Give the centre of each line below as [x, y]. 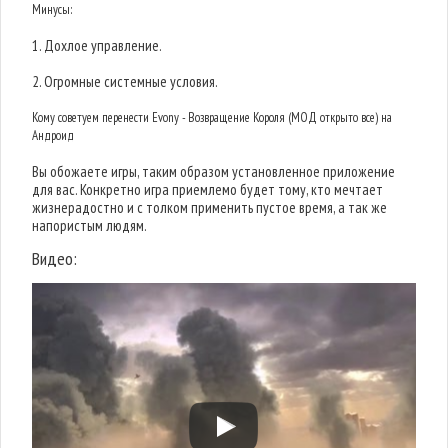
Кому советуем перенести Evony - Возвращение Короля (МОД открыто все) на [212, 117]
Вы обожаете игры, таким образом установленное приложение [214, 171]
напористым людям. [90, 225]
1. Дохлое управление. [97, 45]
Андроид [53, 135]
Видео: [55, 258]
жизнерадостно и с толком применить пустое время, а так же [210, 207]
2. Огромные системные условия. [125, 81]
